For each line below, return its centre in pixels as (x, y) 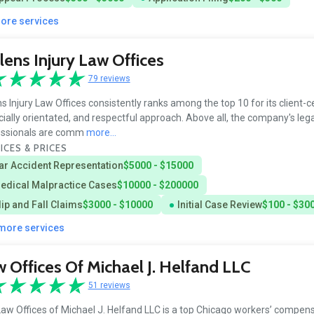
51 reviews (109, 285)
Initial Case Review (219, 205)
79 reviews (109, 78)
